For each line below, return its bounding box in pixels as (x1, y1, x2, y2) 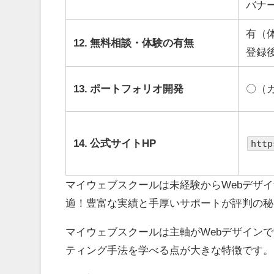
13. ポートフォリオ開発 (73, 83, 184, 94)
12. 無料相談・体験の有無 (73, 37, 194, 48)
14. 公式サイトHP (73, 138, 157, 149)
